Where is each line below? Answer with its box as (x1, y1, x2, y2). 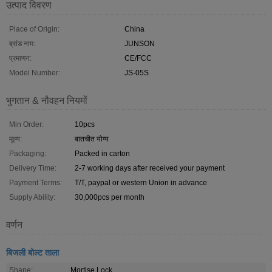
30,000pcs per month (75, 192, 144, 202)
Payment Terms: (9, 178, 62, 187)
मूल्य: (9, 134, 22, 143)
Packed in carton (75, 149, 130, 158)
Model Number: (9, 68, 60, 77)
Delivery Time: (9, 163, 56, 172)
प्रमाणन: (9, 53, 32, 63)
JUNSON (124, 39, 155, 48)
